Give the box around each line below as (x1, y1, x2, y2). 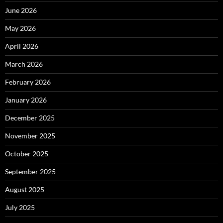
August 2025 (5, 185, 44, 194)
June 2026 (5, 6, 37, 14)
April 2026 (5, 42, 38, 50)
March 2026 (5, 60, 43, 68)
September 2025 (5, 167, 56, 176)
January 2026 (5, 96, 47, 104)
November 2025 (5, 131, 55, 140)
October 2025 (5, 149, 48, 158)
